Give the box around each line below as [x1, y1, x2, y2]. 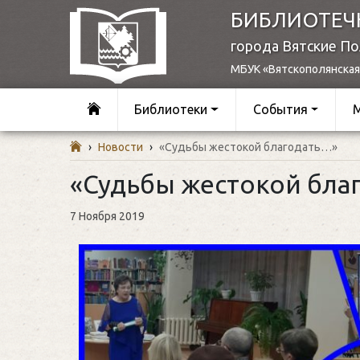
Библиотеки [134, 102, 208, 117]
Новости [98, 140, 143, 153]
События [252, 102, 308, 117]
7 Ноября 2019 [70, 209, 145, 223]
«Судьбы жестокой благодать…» [159, 140, 337, 153]
